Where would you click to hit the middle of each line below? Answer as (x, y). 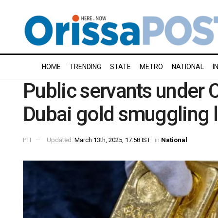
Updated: (61, 140)
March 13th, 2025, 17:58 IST (112, 140)
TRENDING (85, 67)
